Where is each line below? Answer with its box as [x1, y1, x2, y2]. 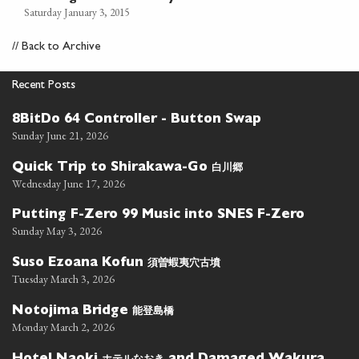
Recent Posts [12, 80, 75, 93]
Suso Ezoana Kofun [12, 257, 147, 271]
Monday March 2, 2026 [12, 320, 115, 335]
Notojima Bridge [12, 305, 132, 319]
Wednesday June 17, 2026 [12, 176, 125, 192]
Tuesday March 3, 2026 [12, 272, 115, 287]
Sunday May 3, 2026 [12, 224, 102, 239]
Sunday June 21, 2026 [12, 128, 108, 143]
